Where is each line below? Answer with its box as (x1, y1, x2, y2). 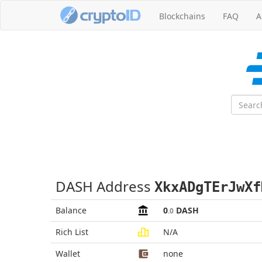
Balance (56, 205, 87, 216)
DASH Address (56, 177, 154, 196)
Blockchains (159, 11, 205, 22)
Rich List (56, 226, 88, 237)
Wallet (56, 248, 80, 259)
